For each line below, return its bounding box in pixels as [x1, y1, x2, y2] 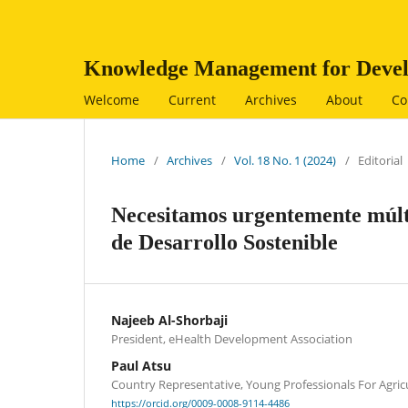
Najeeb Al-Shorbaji [111, 311, 228, 329]
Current [168, 90, 216, 108]
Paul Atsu [111, 356, 171, 374]
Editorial [358, 151, 403, 168]
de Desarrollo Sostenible [111, 229, 338, 254]
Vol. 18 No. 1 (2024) [234, 151, 336, 168]
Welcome [84, 90, 139, 108]
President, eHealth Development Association [111, 330, 352, 347]
